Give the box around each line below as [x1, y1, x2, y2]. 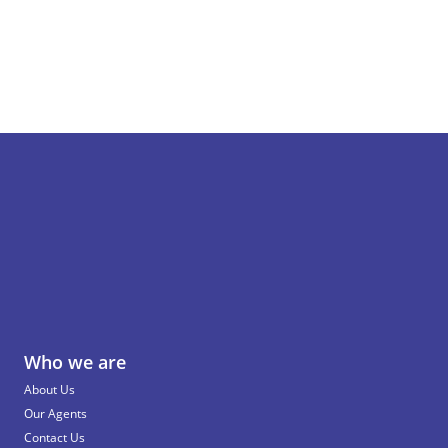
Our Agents [24, 405, 87, 422]
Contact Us [24, 429, 85, 446]
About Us [24, 381, 75, 398]
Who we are [24, 350, 126, 374]
